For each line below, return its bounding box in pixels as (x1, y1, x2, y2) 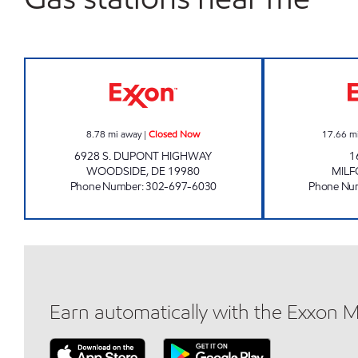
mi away (108, 127, 142, 141)
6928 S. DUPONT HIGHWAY (74, 149, 213, 164)
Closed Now (149, 127, 201, 141)
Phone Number (70, 179, 141, 194)
